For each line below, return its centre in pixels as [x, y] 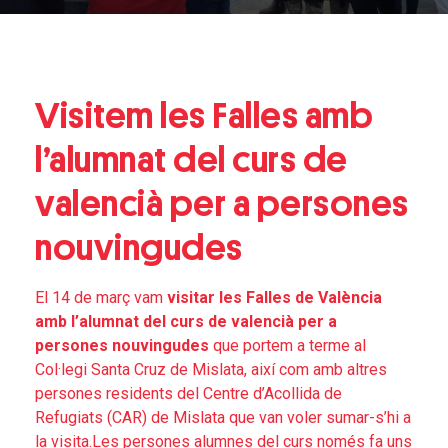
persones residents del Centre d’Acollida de [188, 393]
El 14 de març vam [99, 297]
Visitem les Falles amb [204, 115]
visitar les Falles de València [272, 297]
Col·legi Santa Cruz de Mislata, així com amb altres [211, 369]
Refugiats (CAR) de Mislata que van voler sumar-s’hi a [223, 417]
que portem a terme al [287, 345]
